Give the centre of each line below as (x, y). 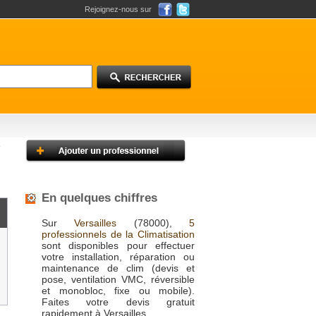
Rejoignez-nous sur (118, 9)
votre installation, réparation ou (118, 257)
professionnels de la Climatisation (118, 234)
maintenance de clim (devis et (118, 268)
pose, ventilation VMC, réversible (118, 279)
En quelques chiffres (99, 198)
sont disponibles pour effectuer (118, 245)
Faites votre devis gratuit (118, 302)
